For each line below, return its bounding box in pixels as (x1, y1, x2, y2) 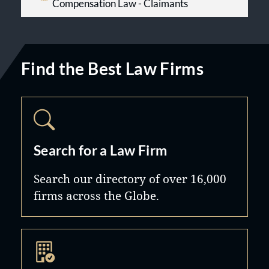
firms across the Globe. (34, 188, 159, 203)
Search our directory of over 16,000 (34, 171, 226, 186)
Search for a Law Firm (34, 142, 168, 159)
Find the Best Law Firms (21, 58, 204, 79)
